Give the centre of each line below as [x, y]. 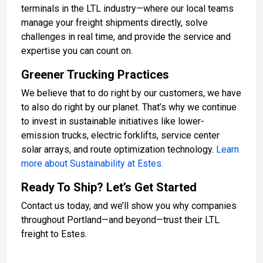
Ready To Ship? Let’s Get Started [109, 187]
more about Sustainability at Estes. [92, 163]
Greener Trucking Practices [95, 74]
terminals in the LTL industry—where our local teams [127, 8]
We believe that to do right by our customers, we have [131, 93]
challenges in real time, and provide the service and [126, 36]
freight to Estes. [54, 234]
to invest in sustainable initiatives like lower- [113, 121]
